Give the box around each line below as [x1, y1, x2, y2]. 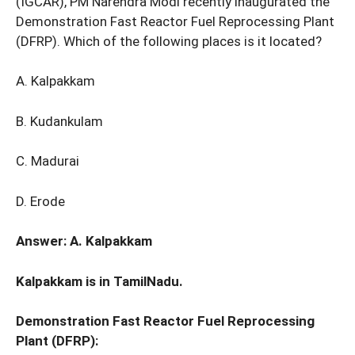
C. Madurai [16, 153, 79, 170]
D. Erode [16, 193, 65, 209]
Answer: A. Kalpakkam [16, 233, 152, 250]
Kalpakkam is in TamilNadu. [16, 273, 183, 289]
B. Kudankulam [16, 113, 103, 129]
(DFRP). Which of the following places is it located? [16, 32, 322, 49]
